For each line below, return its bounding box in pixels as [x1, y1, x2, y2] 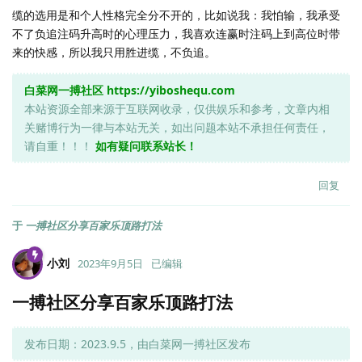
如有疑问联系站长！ [95, 137, 197, 154]
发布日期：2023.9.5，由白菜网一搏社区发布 [24, 335, 250, 351]
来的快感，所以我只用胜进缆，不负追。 [12, 44, 216, 60]
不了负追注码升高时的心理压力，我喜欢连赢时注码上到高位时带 [12, 25, 340, 41]
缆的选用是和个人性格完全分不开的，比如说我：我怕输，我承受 [12, 6, 340, 23]
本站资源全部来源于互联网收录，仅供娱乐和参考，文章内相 [24, 100, 330, 116]
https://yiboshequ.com [107, 82, 235, 98]
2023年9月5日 [78, 255, 143, 271]
